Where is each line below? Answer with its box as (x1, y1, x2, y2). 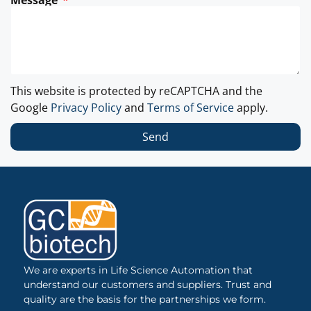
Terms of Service (147, 100, 234, 116)
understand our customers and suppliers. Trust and (24, 278, 272, 292)
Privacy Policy (51, 100, 121, 116)
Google (10, 100, 51, 116)
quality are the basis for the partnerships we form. (24, 293, 267, 306)
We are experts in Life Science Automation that (24, 264, 253, 277)
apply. (234, 100, 268, 116)
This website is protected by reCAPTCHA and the (10, 83, 262, 99)
